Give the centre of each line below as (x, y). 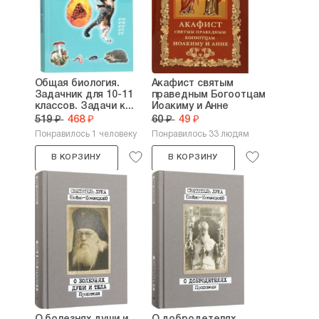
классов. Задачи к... (84, 106)
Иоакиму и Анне (190, 106)
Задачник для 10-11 (84, 95)
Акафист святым (193, 84)
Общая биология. (77, 84)
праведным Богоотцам (208, 95)
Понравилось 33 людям (200, 134)
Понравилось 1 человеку (85, 134)
